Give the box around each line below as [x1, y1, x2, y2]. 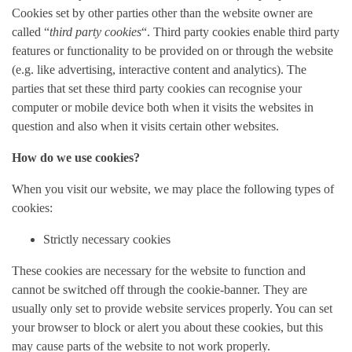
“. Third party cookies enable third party [141, 25, 339, 38]
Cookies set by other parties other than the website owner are [12, 6, 313, 20]
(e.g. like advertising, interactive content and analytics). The [12, 63, 306, 76]
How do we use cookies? [12, 151, 140, 164]
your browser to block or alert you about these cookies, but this [12, 321, 323, 334]
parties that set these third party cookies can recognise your [12, 82, 302, 95]
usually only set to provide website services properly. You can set [12, 302, 332, 315]
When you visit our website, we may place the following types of [12, 182, 334, 196]
